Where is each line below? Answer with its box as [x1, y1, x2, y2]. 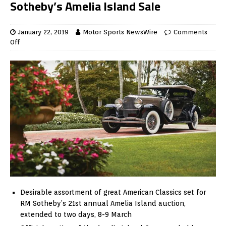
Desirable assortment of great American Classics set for [20, 188, 206, 196]
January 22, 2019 [18, 28, 69, 36]
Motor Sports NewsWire [83, 28, 157, 36]
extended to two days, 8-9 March [20, 210, 132, 218]
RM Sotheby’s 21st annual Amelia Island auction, [20, 199, 186, 207]
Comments [174, 28, 207, 36]
